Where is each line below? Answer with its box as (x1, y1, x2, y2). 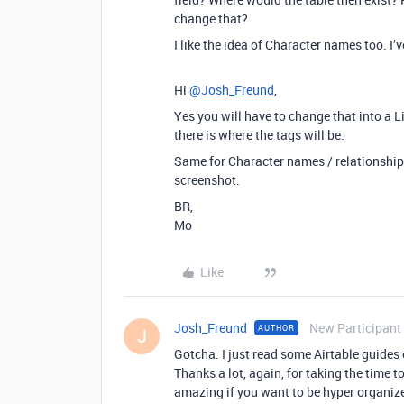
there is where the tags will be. (174, 126, 344, 143)
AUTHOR (258, 322, 295, 334)
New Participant (309, 319, 401, 336)
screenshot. (174, 171, 240, 188)
